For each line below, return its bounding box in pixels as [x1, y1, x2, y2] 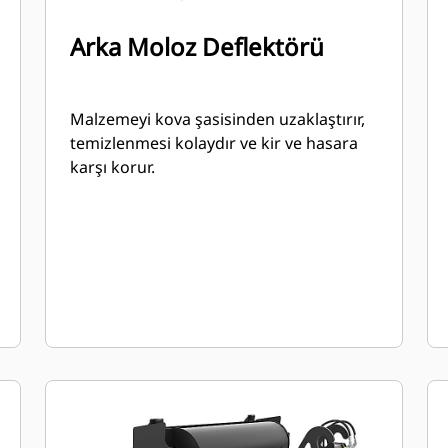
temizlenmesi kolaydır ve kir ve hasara [70, 132, 359, 154]
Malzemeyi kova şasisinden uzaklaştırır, [70, 108, 366, 130]
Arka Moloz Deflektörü [70, 30, 325, 63]
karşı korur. [70, 156, 156, 178]
